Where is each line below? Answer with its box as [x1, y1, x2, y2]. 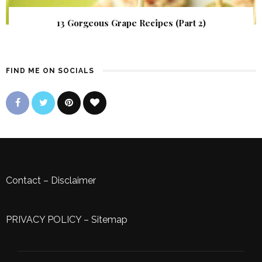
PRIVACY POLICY [6, 214, 81, 226]
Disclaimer [51, 175, 96, 187]
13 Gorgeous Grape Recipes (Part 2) [56, 17, 206, 29]
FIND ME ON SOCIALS [6, 67, 94, 75]
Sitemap [91, 214, 127, 226]
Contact [6, 175, 41, 187]
